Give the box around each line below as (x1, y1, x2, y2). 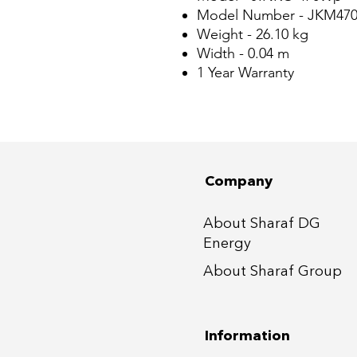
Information (205, 329, 290, 343)
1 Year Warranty (197, 64, 294, 81)
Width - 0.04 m (197, 45, 289, 62)
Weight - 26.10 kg (197, 25, 308, 43)
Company (205, 175, 273, 189)
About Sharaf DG (203, 217, 320, 231)
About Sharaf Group (203, 265, 342, 279)
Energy (203, 237, 251, 251)
